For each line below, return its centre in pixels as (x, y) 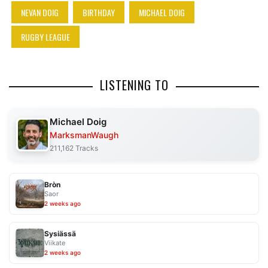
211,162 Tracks (74, 148)
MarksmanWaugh (84, 135)
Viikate (55, 243)
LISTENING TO (134, 85)
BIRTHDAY (99, 12)
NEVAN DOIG (40, 12)
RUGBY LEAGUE (45, 36)
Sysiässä (60, 234)
